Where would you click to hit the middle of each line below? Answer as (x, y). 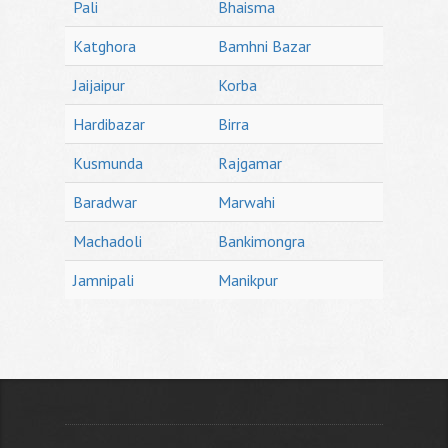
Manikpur (248, 280)
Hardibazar (109, 124)
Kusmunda (108, 163)
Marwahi (246, 202)
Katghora (104, 46)
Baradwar (105, 202)
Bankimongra (261, 241)
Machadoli (107, 241)
